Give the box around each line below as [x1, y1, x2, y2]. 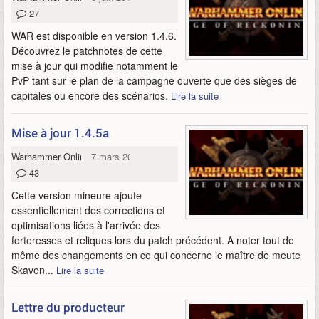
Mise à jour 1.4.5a [11, 125, 109, 141]
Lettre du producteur [11, 299, 125, 315]
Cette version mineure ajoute [11, 188, 142, 202]
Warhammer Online [11, 150, 90, 163]
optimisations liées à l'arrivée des [11, 218, 160, 232]
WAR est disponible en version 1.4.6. [11, 28, 177, 43]
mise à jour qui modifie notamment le [11, 58, 178, 73]
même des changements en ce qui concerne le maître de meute [11, 248, 300, 262]
